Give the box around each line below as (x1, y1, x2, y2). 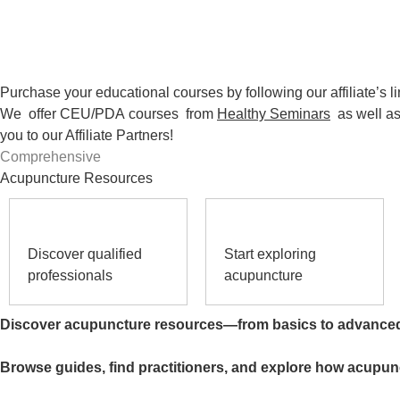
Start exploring (224, 246, 316, 262)
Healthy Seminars (217, 105, 330, 121)
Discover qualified (28, 246, 142, 262)
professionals (28, 267, 112, 283)
